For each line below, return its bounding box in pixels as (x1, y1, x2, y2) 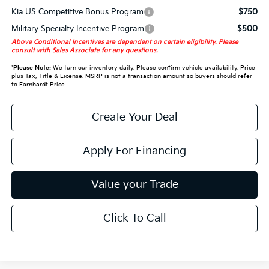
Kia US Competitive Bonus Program (11, 7, 144, 17)
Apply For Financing (83, 144, 186, 157)
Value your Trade (91, 178, 178, 191)
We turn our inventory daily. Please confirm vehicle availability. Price (50, 64, 255, 71)
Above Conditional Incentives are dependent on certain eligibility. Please (11, 38, 238, 46)
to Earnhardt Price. (11, 80, 66, 88)
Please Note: (13, 64, 51, 71)
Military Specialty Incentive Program (11, 23, 144, 34)
